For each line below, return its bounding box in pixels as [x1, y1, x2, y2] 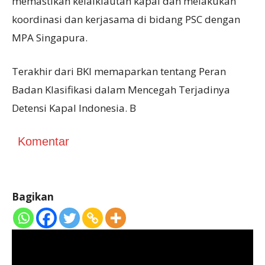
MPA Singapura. [12, 31, 88, 45]
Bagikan [12, 190, 54, 204]
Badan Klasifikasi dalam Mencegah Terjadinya [12, 83, 230, 97]
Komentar [18, 135, 69, 148]
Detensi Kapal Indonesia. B [12, 101, 136, 115]
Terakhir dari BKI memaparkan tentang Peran [12, 64, 226, 79]
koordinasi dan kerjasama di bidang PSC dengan [12, 12, 240, 27]
